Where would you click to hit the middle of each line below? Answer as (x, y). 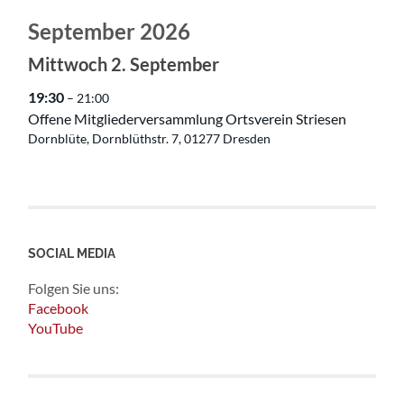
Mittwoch (68, 64)
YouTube (56, 327)
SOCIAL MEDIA (72, 252)
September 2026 (110, 31)
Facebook (59, 308)
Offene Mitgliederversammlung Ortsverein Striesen (188, 118)
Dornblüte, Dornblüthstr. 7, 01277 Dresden (150, 138)
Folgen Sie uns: (74, 288)
